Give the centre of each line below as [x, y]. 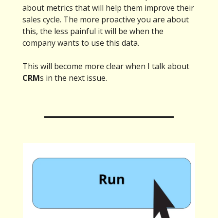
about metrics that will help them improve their [108, 8]
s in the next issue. [73, 78]
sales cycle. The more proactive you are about [106, 20]
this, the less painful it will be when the [93, 31]
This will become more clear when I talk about [106, 66]
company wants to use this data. [81, 43]
